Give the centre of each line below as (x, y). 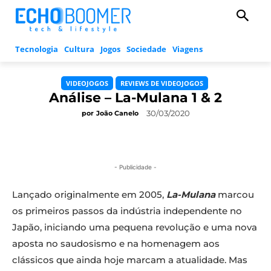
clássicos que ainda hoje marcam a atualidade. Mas (130, 260)
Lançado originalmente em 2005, (89, 195)
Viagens (188, 49)
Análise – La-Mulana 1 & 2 (135, 98)
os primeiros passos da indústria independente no (127, 211)
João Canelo (117, 113)
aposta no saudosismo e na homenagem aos (116, 244)
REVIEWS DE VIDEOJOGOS (162, 83)
